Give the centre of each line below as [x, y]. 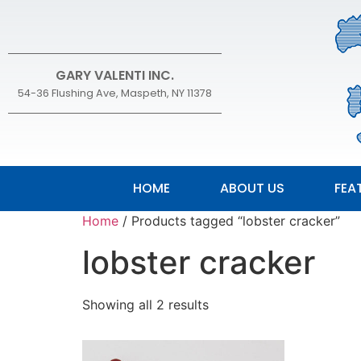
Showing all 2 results [145, 305]
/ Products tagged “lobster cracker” [229, 221]
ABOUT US [252, 188]
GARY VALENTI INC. [115, 75]
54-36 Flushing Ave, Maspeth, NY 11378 [115, 93]
